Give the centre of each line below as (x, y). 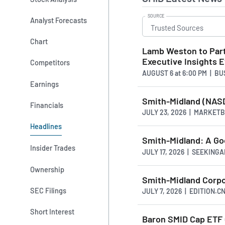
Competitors (50, 63)
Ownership (47, 169)
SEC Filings (48, 191)
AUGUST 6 (158, 73)
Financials (47, 105)
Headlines (46, 126)
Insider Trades (53, 148)
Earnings (45, 84)
